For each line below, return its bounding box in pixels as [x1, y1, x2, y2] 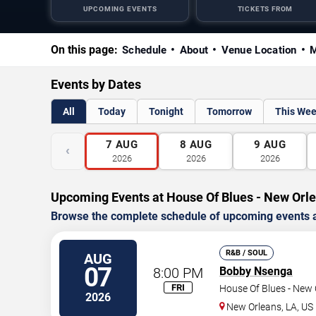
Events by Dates [51, 77, 141, 92]
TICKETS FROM [237, 5, 293, 13]
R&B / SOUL [226, 248, 267, 258]
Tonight [149, 106, 183, 118]
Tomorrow [207, 106, 252, 118]
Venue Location [221, 44, 297, 57]
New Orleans [226, 301, 282, 313]
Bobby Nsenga [219, 265, 293, 279]
